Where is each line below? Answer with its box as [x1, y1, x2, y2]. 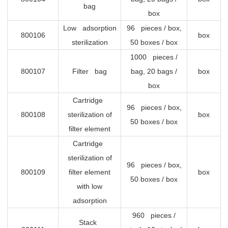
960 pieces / [132, 211, 176, 220]
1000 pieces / [130, 53, 178, 62]
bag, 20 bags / [131, 67, 177, 76]
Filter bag [72, 67, 107, 76]
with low [77, 182, 102, 191]
